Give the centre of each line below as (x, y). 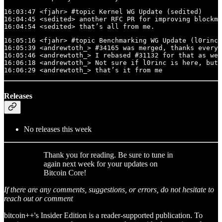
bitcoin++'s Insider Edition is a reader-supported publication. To (103, 215)
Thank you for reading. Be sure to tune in (108, 155)
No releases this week (58, 129)
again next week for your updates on (101, 164)
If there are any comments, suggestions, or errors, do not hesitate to (109, 189)
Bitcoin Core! (65, 172)
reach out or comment (38, 198)
